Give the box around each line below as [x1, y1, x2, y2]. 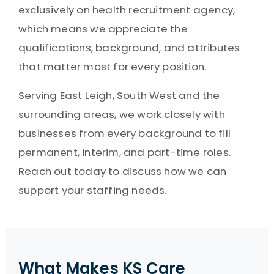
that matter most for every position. [18, 59, 207, 74]
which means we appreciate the [18, 21, 188, 36]
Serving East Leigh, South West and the [18, 88, 220, 103]
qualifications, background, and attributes [18, 40, 240, 55]
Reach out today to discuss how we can [18, 164, 227, 179]
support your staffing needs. [18, 183, 167, 198]
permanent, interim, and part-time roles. [18, 145, 231, 160]
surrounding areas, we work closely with [18, 107, 225, 122]
